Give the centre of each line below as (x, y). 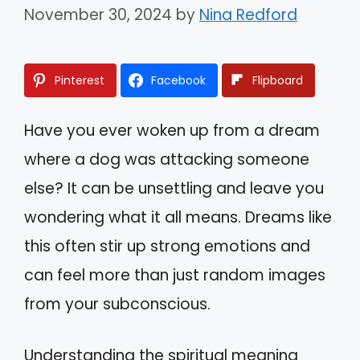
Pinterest (80, 80)
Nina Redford (248, 14)
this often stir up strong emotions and (167, 246)
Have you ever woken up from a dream (172, 130)
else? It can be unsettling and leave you (174, 188)
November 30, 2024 (98, 14)
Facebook (178, 80)
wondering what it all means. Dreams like (178, 217)
